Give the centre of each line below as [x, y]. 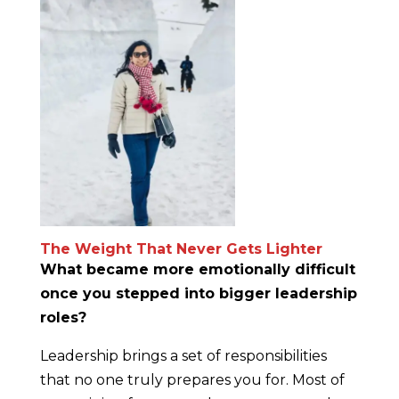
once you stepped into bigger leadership [198, 293]
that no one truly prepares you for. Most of [192, 380]
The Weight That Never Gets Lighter [181, 249]
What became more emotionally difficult [197, 269]
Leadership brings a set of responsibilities [183, 356]
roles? [63, 318]
